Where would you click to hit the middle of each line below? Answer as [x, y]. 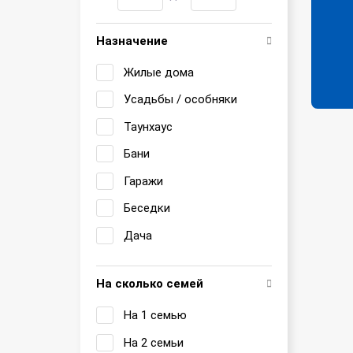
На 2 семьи [154, 342]
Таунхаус [148, 126]
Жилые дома [159, 72]
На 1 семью [155, 315]
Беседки [147, 208]
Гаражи [143, 181]
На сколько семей [150, 284]
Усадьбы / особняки [180, 99]
